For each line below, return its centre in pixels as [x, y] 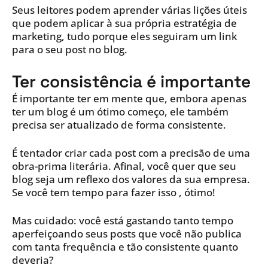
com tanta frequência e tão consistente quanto [125, 246]
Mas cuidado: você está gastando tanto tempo [123, 220]
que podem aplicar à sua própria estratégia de [124, 23]
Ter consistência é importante [131, 81]
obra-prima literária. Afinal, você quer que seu [124, 166]
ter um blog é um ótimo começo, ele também [120, 111]
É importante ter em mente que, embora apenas [129, 98]
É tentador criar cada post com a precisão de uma [131, 153]
